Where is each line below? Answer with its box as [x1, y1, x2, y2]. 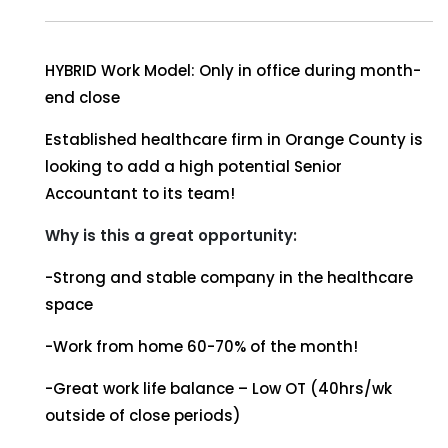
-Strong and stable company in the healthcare [45, 267, 413, 288]
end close [45, 87, 120, 108]
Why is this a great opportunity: [45, 225, 297, 246]
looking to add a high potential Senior [45, 156, 342, 177]
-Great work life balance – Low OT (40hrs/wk [45, 378, 392, 399]
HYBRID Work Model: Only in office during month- [45, 60, 421, 81]
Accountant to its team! [45, 183, 235, 204]
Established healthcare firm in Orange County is [45, 129, 423, 150]
